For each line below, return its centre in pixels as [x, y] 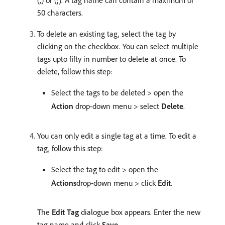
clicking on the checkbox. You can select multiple [118, 46]
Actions [64, 183]
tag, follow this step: [70, 148]
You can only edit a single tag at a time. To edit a [117, 136]
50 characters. [60, 13]
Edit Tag [65, 212]
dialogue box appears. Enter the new [140, 212]
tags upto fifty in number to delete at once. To [111, 59]
